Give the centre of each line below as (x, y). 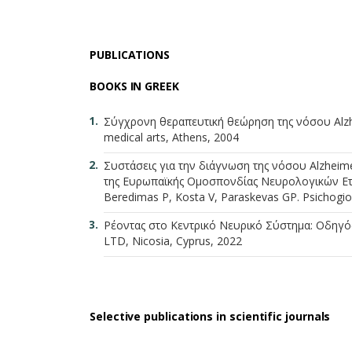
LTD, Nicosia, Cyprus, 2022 (173, 241)
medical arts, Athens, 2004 (171, 137)
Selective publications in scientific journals (210, 316)
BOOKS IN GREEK (134, 86)
